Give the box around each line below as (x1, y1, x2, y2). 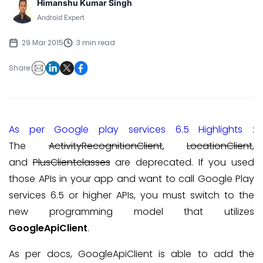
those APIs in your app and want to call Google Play (9, 172, 254, 186)
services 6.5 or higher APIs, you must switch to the (9, 188, 254, 202)
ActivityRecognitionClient (48, 139, 163, 153)
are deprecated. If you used (110, 156, 255, 169)
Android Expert (37, 12, 85, 22)
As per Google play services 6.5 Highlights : (9, 123, 254, 136)
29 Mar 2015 (22, 38, 63, 48)
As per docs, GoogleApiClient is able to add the (9, 247, 254, 261)
